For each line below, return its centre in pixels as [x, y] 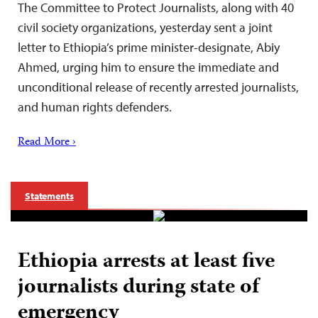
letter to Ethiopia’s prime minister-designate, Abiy [149, 47]
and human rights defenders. [95, 106]
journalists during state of [138, 287]
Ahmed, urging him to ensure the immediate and [148, 67]
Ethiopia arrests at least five [146, 262]
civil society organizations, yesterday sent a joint [145, 27]
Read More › [47, 142]
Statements [49, 196]
